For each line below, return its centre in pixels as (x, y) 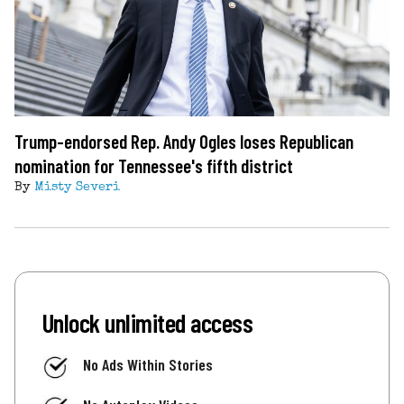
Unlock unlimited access (148, 322)
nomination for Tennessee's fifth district (154, 165)
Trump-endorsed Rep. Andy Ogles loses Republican (184, 141)
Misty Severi (77, 187)
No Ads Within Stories (148, 364)
